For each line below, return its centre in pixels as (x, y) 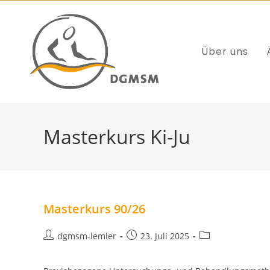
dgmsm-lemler (87, 236)
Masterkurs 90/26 (94, 209)
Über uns (225, 52)
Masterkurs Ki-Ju (117, 137)
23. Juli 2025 (165, 236)
